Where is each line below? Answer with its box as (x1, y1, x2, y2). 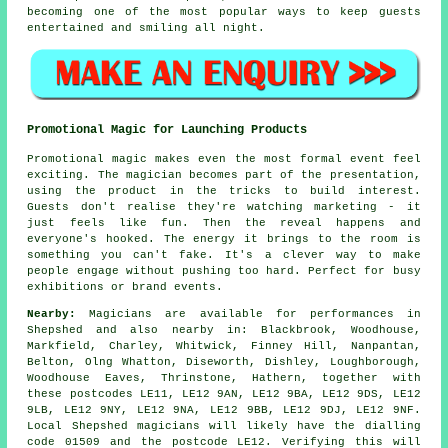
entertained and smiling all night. (27, 22, 266, 35)
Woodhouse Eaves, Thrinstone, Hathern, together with (27, 371, 421, 384)
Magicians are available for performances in (76, 307, 421, 320)
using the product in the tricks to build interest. (27, 184, 421, 197)
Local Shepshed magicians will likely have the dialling (27, 419, 421, 432)
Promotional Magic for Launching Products (27, 122, 308, 137)
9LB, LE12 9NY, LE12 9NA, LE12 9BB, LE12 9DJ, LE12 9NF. (27, 403, 421, 416)
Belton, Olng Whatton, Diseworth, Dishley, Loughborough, (27, 355, 421, 368)
